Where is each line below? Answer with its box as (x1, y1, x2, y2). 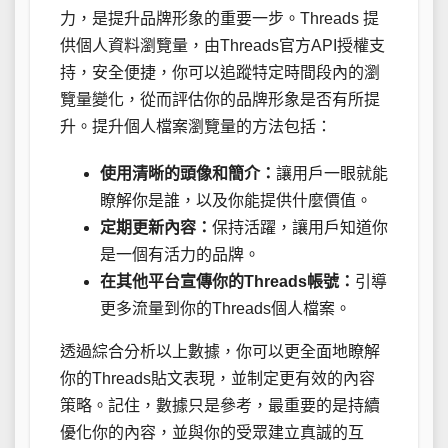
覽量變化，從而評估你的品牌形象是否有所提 (60, 90, 380, 108)
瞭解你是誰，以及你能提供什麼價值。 (100, 191, 372, 209)
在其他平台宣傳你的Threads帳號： (100, 272, 355, 290)
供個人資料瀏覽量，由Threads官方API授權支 (60, 36, 385, 54)
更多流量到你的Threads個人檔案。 (100, 299, 351, 317)
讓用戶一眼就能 (276, 164, 388, 182)
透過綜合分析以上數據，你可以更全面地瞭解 (60, 342, 380, 360)
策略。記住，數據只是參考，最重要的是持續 (60, 396, 380, 414)
